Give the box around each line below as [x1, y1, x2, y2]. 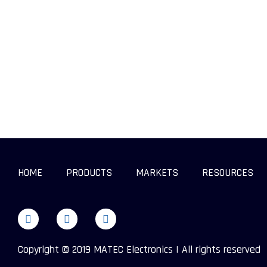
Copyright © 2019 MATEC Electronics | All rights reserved [18, 243, 260, 256]
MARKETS [136, 166, 178, 179]
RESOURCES [202, 166, 253, 179]
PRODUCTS [66, 166, 112, 179]
